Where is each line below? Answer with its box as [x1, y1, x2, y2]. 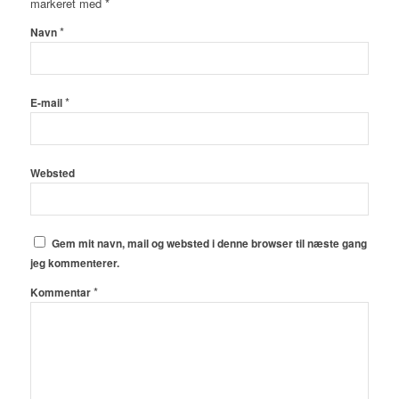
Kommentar [29, 285, 94, 301]
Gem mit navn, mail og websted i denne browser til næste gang [51, 236, 367, 252]
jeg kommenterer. [29, 256, 119, 272]
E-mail [29, 95, 65, 111]
